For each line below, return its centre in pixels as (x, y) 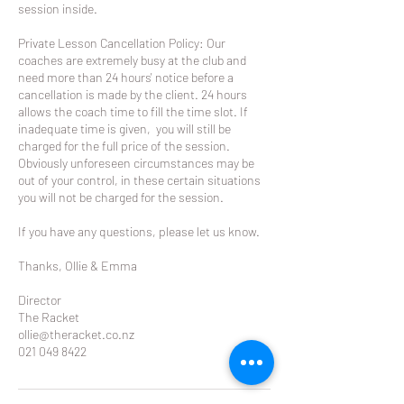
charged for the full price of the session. (124, 146)
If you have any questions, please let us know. (139, 231)
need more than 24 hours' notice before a (126, 77)
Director (40, 300)
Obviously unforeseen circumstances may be (136, 163)
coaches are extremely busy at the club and (132, 60)
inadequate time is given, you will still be (124, 129)
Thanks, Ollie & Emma (78, 266)
